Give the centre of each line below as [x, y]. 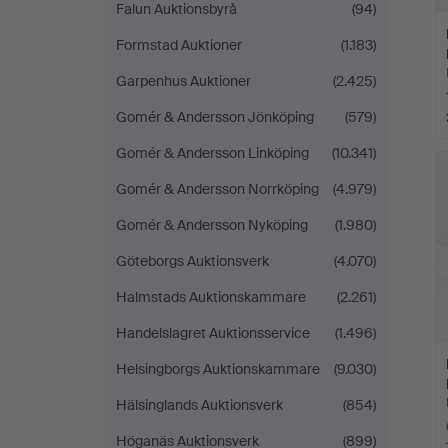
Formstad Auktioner [179, 45]
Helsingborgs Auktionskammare [218, 369]
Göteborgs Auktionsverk [192, 261]
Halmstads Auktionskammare [211, 297]
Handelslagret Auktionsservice [213, 333]
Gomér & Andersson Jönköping [215, 117]
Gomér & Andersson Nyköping [212, 225]
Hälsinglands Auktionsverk [199, 405]
